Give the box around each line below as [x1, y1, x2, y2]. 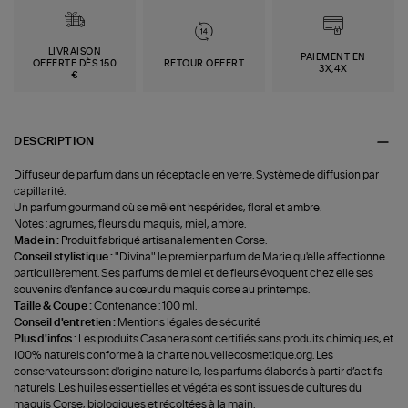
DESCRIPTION [14, 136, 95, 148]
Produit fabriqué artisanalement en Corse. [61, 235, 268, 247]
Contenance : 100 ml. [94, 301, 198, 312]
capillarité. [14, 186, 66, 198]
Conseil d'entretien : [14, 317, 118, 329]
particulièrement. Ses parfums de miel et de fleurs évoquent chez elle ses [14, 268, 374, 280]
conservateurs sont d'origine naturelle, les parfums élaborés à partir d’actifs [14, 366, 383, 378]
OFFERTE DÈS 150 [32, 58, 117, 68]
